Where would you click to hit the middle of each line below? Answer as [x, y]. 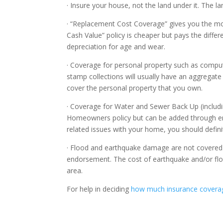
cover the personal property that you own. [135, 88]
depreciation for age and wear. [116, 47]
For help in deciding [99, 189]
